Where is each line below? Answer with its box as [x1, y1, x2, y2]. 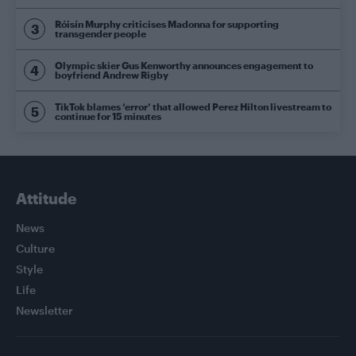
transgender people [55, 28, 146, 40]
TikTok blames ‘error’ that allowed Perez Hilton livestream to [55, 101, 331, 113]
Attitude [16, 188, 76, 207]
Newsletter [16, 303, 73, 317]
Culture [16, 241, 55, 255]
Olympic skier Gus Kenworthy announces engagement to [55, 60, 313, 72]
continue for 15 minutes [55, 110, 161, 122]
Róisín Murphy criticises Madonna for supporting [55, 18, 279, 30]
